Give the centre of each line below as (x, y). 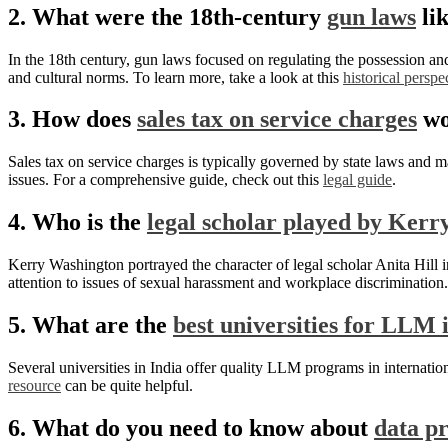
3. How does (72, 119)
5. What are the (90, 325)
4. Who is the (77, 222)
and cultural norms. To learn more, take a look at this (175, 77)
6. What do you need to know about (191, 427)
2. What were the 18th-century (167, 16)
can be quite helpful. (127, 385)
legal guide (357, 180)
